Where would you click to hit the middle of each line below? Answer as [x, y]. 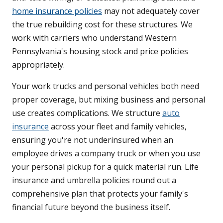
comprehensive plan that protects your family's [100, 194]
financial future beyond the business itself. [91, 207]
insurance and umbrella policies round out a [94, 180]
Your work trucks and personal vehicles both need [106, 86]
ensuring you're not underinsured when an [93, 140]
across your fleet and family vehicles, [118, 127]
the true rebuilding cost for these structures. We [102, 25]
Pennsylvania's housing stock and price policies [100, 52]
